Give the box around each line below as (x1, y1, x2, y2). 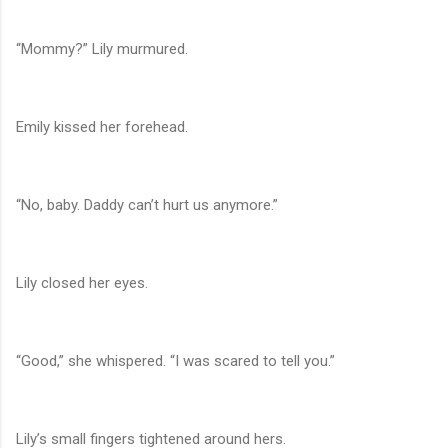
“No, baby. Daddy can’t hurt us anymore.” (16, 196, 278, 215)
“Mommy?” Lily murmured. (16, 40, 188, 59)
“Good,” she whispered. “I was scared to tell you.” (16, 352, 335, 371)
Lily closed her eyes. (16, 274, 148, 293)
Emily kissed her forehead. (16, 118, 188, 137)
